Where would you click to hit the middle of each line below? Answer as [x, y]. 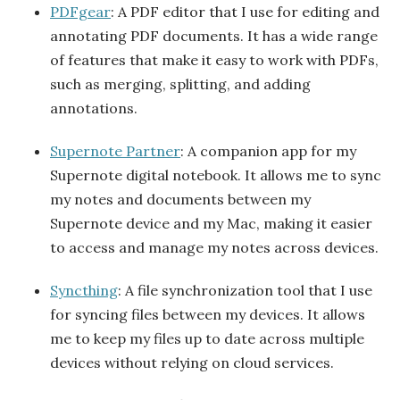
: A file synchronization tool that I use [245, 290]
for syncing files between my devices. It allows [208, 314]
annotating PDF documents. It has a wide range [214, 36]
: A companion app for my [268, 151]
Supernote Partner [115, 151]
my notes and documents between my [180, 199]
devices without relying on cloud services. [192, 362]
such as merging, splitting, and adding [180, 84]
